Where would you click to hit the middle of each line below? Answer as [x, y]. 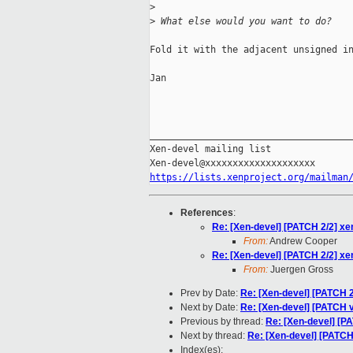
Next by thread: [214, 336]
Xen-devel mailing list [210, 149]
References [207, 213]
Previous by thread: [223, 322]
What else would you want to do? [243, 22]
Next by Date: [210, 308]
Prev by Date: [210, 294]
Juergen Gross [301, 270]
